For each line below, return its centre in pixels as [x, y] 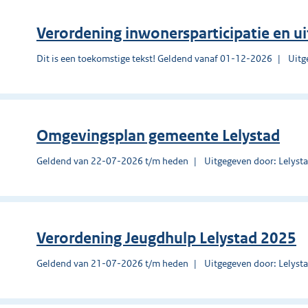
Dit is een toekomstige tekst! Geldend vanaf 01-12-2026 [154, 58]
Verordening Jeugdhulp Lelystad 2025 [166, 238]
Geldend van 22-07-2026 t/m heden [112, 161]
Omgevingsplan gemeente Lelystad [158, 135]
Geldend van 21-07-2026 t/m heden [112, 263]
